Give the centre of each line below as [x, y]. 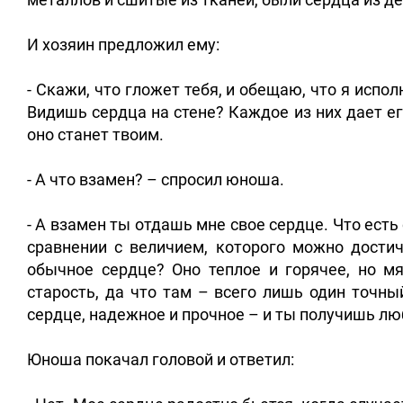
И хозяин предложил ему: [123, 45]
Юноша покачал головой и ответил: [161, 360]
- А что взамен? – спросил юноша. [156, 180]
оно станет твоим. [95, 135]
